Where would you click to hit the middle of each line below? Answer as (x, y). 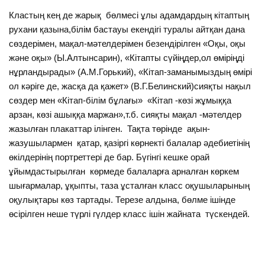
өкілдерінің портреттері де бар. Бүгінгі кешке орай (109, 157)
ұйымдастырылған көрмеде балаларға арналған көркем (124, 171)
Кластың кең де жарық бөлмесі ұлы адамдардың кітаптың (129, 15)
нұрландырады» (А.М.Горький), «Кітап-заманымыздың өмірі (131, 72)
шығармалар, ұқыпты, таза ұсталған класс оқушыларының (130, 185)
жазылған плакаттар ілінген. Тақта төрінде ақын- (110, 128)
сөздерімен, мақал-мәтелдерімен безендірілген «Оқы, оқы (127, 43)
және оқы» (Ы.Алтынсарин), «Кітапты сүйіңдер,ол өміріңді (127, 57)
